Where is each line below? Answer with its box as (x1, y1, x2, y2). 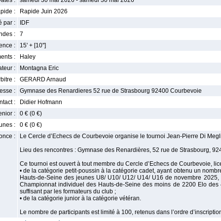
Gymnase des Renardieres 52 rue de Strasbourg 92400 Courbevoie (20, 87, 202, 94)
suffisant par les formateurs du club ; (20, 188, 116, 195)
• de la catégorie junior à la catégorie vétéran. (20, 195, 141, 202)
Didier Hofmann (20, 99, 62, 106)
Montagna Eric (20, 65, 59, 72)
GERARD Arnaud (20, 76, 66, 83)
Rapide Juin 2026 (20, 8, 68, 15)
